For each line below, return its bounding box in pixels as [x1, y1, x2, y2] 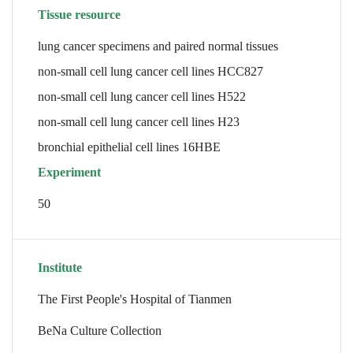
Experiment [38, 165, 101, 179]
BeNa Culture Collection [38, 324, 162, 337]
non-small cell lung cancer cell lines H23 [38, 115, 240, 128]
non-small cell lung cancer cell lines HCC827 [38, 65, 263, 78]
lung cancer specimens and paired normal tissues [38, 39, 278, 53]
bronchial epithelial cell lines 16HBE [38, 140, 221, 154]
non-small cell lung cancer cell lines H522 [38, 90, 246, 103]
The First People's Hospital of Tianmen [38, 292, 232, 306]
